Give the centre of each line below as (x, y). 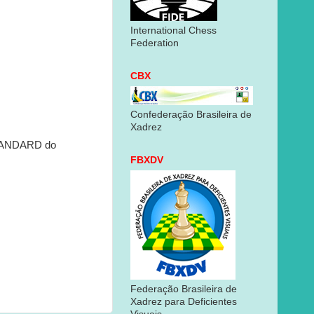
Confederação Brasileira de (191, 114)
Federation (155, 43)
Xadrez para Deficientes (184, 301)
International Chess (173, 30)
